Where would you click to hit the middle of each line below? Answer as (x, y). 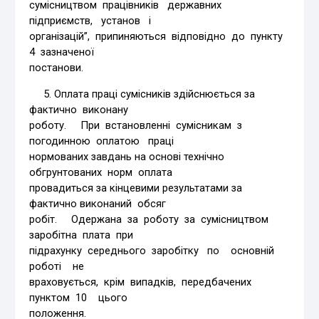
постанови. (57, 67)
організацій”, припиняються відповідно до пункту (158, 36)
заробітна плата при (82, 235)
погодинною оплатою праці (102, 141)
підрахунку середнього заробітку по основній (156, 250)
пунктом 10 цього (79, 297)
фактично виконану (79, 109)
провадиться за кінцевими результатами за (136, 188)
